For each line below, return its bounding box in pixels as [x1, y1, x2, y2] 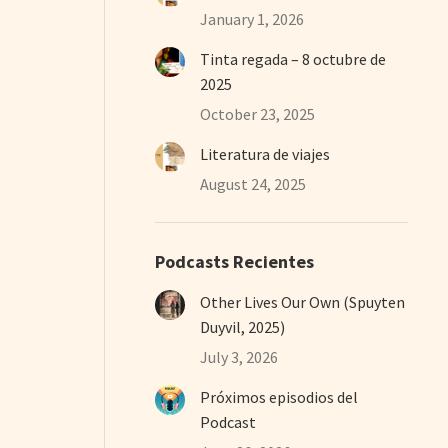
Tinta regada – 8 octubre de [200, 48, 387, 69]
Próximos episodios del [200, 386, 359, 407]
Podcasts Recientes [155, 249, 315, 273]
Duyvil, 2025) [200, 316, 289, 337]
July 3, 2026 [200, 346, 279, 367]
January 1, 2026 [200, 8, 305, 29]
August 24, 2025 [200, 173, 307, 194]
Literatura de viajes [200, 143, 331, 164]
